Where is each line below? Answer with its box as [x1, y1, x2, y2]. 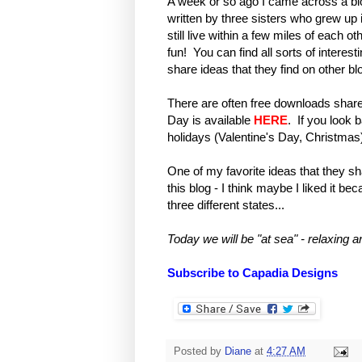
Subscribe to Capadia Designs [167, 266, 341, 280]
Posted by [174, 346, 225, 358]
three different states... [167, 198, 284, 213]
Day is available [167, 113, 254, 128]
